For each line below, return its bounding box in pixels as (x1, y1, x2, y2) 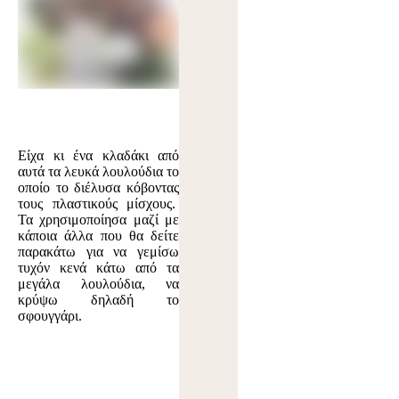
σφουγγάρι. (18, 307, 82, 323)
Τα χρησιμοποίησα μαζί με (18, 211, 180, 227)
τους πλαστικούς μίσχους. (18, 195, 180, 211)
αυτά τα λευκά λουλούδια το (18, 163, 180, 179)
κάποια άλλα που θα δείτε (18, 227, 180, 243)
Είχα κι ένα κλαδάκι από (18, 147, 180, 163)
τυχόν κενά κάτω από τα (18, 259, 180, 275)
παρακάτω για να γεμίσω (18, 243, 180, 259)
